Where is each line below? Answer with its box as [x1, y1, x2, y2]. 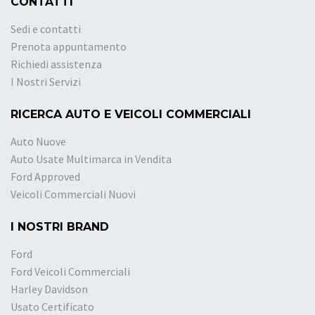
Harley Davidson [11, 282, 88, 297]
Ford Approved [11, 169, 80, 184]
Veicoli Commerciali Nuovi [11, 187, 136, 202]
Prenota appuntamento [11, 39, 127, 54]
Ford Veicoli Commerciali [11, 264, 130, 279]
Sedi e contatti [11, 22, 81, 37]
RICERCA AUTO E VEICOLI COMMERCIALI [11, 108, 251, 122]
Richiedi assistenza [11, 57, 102, 72]
